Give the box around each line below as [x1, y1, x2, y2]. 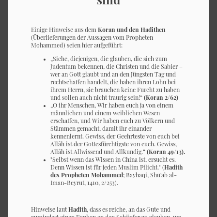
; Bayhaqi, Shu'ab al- [123, 171, 177, 179]
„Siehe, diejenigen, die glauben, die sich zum [50, 55, 167, 63]
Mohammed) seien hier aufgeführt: [31, 41, 123, 49]
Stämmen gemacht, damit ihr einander [50, 124, 152, 133]
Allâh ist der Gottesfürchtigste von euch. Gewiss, [50, 140, 177, 148]
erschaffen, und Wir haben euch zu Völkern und [50, 117, 175, 125]
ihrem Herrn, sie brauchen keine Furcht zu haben [50, 86, 180, 94]
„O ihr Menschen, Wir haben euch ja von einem [50, 101, 173, 109]
